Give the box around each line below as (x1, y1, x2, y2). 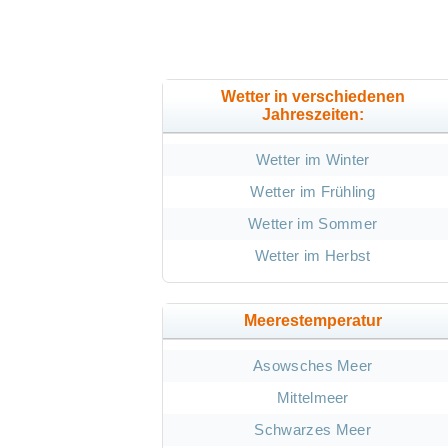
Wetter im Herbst (254, 247, 371, 265)
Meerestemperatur (243, 312, 382, 330)
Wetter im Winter (255, 151, 370, 169)
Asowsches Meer (252, 357, 373, 375)
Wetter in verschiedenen (220, 88, 405, 106)
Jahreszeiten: (261, 106, 364, 124)
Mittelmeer (276, 389, 349, 407)
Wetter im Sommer (248, 215, 378, 233)
